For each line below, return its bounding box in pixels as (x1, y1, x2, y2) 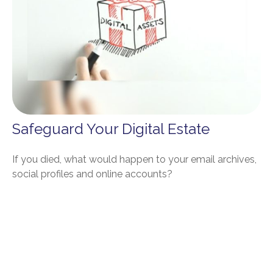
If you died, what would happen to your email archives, (12, 154, 257, 166)
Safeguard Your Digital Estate (12, 120, 210, 138)
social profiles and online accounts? (12, 168, 172, 180)
